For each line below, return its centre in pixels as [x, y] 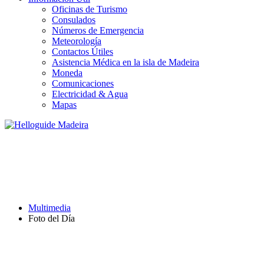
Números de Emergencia [98, 30]
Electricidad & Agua [90, 94]
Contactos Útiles [82, 52]
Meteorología [77, 41]
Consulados [74, 20]
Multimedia [49, 208]
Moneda [67, 73]
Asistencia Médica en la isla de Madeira [126, 62]
